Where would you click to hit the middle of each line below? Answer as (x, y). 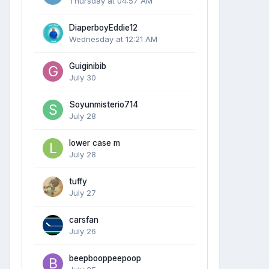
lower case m (95, 143)
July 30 (83, 77)
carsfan (84, 219)
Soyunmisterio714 (104, 104)
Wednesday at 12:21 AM (113, 39)
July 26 (83, 231)
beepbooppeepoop (105, 258)
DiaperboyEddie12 (103, 27)
